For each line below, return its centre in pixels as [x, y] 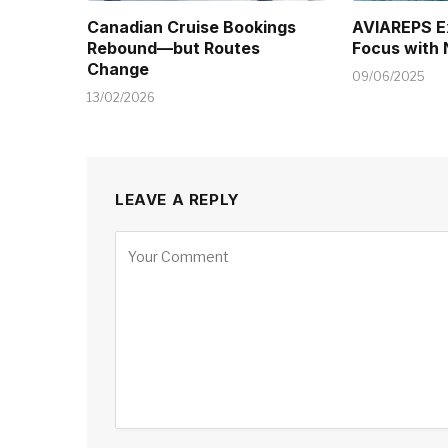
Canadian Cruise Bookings [191, 26]
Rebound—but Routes [173, 47]
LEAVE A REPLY [177, 199]
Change [118, 68]
